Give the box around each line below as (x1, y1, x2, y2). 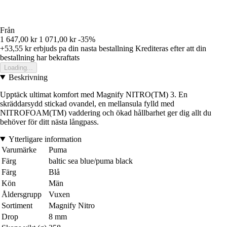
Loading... (4, 63, 33, 71)
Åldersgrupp (2, 190, 42, 199)
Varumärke (2, 145, 36, 154)
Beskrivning (8, 72, 48, 82)
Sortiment (2, 201, 32, 210)
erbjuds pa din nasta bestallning (31, 44, 133, 53)
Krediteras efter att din (135, 44, 206, 53)
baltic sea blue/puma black (49, 156, 133, 165)
